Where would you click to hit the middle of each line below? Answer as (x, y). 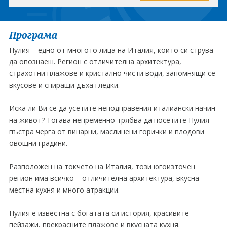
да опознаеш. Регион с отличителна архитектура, (95, 62)
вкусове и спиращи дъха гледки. (64, 85)
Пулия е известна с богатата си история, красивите (99, 213)
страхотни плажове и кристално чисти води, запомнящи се (112, 73)
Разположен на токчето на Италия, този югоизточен (102, 166)
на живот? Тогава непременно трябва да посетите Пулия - (111, 120)
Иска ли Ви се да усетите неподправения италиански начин (112, 108)
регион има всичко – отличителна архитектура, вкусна (104, 178)
